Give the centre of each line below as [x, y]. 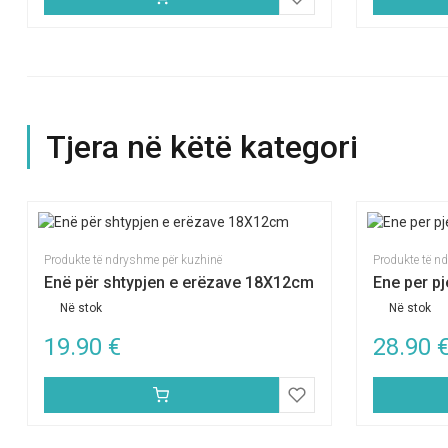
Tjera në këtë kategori [202, 147]
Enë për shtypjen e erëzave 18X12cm [179, 282]
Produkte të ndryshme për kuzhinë [133, 260]
